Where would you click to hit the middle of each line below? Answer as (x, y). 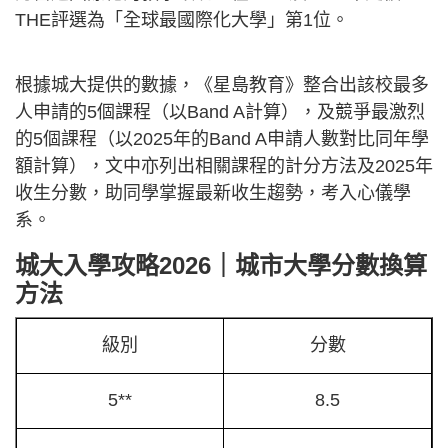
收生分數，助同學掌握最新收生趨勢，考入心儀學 (213, 193)
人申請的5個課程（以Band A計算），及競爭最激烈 (220, 112)
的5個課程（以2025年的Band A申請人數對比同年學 (222, 139)
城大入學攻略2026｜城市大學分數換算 (221, 266)
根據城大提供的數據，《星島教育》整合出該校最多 (222, 85)
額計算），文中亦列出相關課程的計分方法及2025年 (224, 166)
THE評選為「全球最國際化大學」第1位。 (182, 20)
